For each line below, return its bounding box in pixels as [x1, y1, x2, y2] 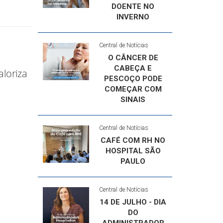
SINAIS [120, 95, 146, 104]
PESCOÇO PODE [104, 74, 162, 83]
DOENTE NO [111, 2, 155, 11]
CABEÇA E [114, 64, 152, 73]
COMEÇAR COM [104, 85, 162, 94]
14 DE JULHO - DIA [100, 198, 167, 207]
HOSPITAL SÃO [105, 146, 161, 155]
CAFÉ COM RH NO [101, 136, 166, 145]
